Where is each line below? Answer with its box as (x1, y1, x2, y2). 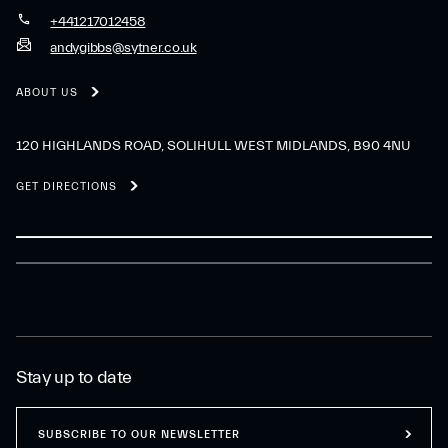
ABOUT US (16, 86, 78, 100)
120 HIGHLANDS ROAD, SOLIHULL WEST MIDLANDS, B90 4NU (16, 137, 411, 154)
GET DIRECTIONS (16, 180, 117, 194)
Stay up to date (16, 367, 132, 389)
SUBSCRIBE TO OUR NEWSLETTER (38, 427, 240, 441)
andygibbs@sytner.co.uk (50, 39, 197, 56)
